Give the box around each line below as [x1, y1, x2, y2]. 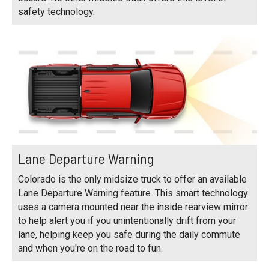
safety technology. [18, 6, 95, 18]
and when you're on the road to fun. [18, 242, 163, 254]
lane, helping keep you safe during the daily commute [18, 228, 240, 240]
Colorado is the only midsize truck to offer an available [18, 173, 247, 185]
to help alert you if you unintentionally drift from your [18, 214, 236, 226]
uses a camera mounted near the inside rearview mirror [18, 201, 248, 213]
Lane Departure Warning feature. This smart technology [18, 187, 248, 199]
